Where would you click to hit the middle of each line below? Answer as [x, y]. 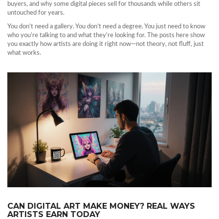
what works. [24, 53]
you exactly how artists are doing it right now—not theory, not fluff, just [106, 44]
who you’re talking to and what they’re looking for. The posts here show [106, 35]
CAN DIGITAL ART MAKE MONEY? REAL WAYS [101, 206]
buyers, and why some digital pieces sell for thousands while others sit [104, 4]
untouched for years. [36, 13]
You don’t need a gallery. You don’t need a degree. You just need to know [106, 27]
